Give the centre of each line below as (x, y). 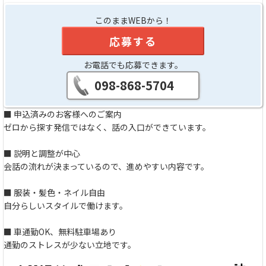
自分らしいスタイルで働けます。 (66, 205)
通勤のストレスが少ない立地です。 (70, 244)
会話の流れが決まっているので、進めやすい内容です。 (106, 166)
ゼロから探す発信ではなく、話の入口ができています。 (107, 127)
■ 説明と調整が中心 (42, 153)
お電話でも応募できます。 (133, 64)
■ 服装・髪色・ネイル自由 (54, 192)
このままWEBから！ (133, 20)
